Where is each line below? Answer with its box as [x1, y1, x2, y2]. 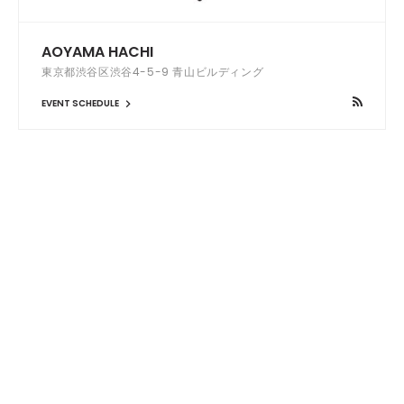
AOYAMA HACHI [41, 41, 153, 63]
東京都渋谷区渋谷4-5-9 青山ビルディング [41, 64, 264, 80]
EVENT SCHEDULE [41, 96, 121, 110]
